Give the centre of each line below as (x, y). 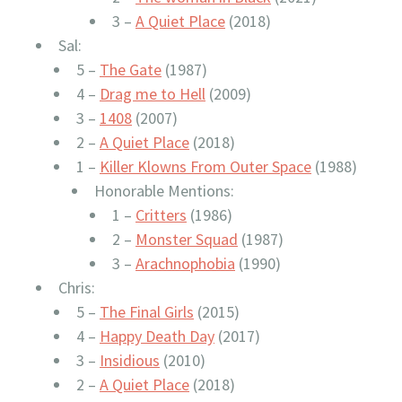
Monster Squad (187, 239)
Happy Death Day (157, 336)
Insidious (130, 360)
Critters (161, 215)
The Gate (131, 70)
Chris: (77, 288)
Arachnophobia (185, 263)
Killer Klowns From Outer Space (205, 166)
